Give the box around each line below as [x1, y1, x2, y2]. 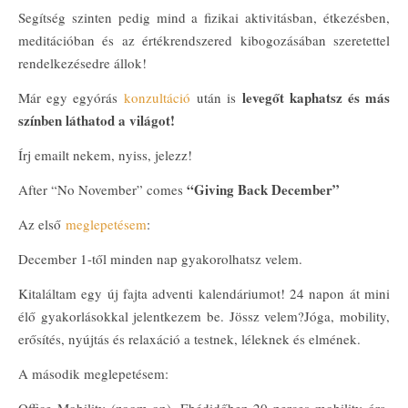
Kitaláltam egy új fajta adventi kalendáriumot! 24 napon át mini [18, 284, 390, 302]
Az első [18, 215, 66, 233]
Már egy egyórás [18, 88, 124, 107]
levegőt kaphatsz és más [242, 87, 390, 107]
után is [197, 88, 242, 107]
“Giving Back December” [183, 179, 340, 199]
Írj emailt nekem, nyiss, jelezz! [18, 146, 192, 164]
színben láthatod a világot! [18, 110, 175, 130]
